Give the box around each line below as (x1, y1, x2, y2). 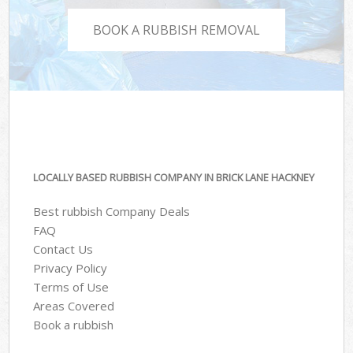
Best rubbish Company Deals (33, 203, 191, 219)
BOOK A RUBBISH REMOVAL (93, 20, 260, 39)
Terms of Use (33, 278, 110, 295)
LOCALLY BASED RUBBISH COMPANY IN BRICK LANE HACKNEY (33, 170, 315, 185)
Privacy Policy (33, 259, 108, 276)
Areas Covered (33, 297, 115, 314)
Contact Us (33, 240, 94, 257)
